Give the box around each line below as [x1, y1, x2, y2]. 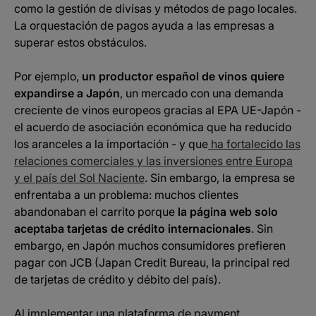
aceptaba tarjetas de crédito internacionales [14, 221, 251, 236]
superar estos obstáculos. [14, 35, 147, 49]
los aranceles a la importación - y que [14, 137, 208, 151]
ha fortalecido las [208, 137, 300, 151]
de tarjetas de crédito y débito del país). [14, 272, 224, 286]
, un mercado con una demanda [120, 86, 284, 100]
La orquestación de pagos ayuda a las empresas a [14, 18, 274, 32]
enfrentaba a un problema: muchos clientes [14, 188, 238, 202]
